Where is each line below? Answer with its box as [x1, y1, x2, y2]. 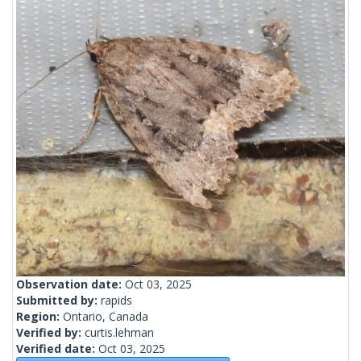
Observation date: [16, 276, 125, 293]
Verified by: [16, 325, 85, 341]
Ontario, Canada [63, 309, 148, 325]
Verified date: [16, 341, 98, 357]
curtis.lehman [85, 325, 154, 341]
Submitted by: [16, 293, 101, 309]
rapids [101, 293, 132, 309]
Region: [16, 309, 63, 325]
